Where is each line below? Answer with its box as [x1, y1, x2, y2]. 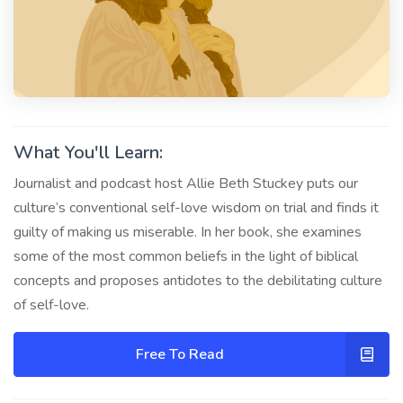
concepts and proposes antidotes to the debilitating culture [13, 270, 382, 291]
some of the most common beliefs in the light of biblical [13, 246, 358, 266]
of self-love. [13, 294, 89, 315]
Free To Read [136, 344, 224, 364]
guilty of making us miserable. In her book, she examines [13, 221, 362, 242]
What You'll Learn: [13, 139, 163, 165]
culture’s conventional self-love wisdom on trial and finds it [13, 197, 379, 218]
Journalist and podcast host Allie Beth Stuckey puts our [13, 173, 358, 193]
